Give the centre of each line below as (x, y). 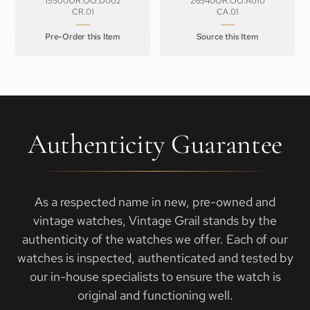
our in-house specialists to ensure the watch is (155, 276)
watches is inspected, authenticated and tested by (155, 258)
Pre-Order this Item (82, 37)
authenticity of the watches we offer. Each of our (155, 239)
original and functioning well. (155, 295)
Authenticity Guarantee (155, 144)
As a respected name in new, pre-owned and (155, 202)
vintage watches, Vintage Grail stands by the (155, 220)
